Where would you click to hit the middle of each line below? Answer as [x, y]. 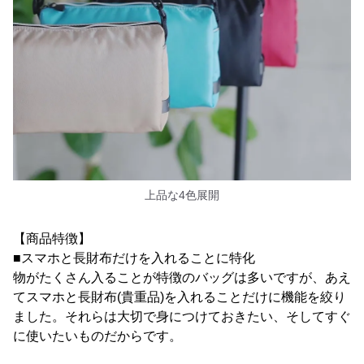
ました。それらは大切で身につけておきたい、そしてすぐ [182, 316]
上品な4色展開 [182, 195]
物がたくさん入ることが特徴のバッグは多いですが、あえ [182, 277]
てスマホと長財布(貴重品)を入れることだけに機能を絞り [180, 297]
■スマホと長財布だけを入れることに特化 [134, 258]
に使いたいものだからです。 [97, 336]
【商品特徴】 [52, 238]
